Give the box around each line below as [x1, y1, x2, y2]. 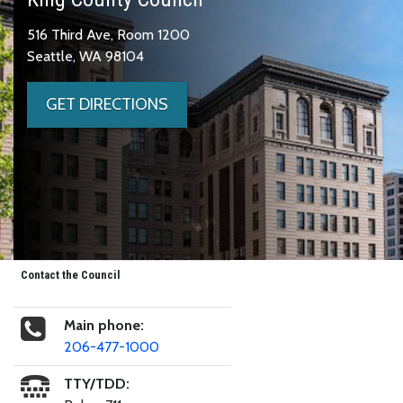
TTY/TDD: [64, 374, 130, 392]
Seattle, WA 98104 [27, 47, 144, 65]
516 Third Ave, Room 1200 [27, 25, 190, 43]
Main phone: [64, 316, 144, 334]
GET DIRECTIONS [46, 94, 168, 114]
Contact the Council [21, 267, 121, 282]
